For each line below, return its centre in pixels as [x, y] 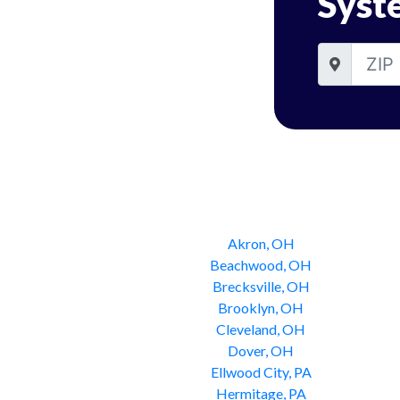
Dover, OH [261, 350]
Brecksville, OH [261, 286]
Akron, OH [261, 243]
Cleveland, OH [261, 329]
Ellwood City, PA [261, 372]
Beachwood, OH [261, 265]
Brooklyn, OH [261, 308]
